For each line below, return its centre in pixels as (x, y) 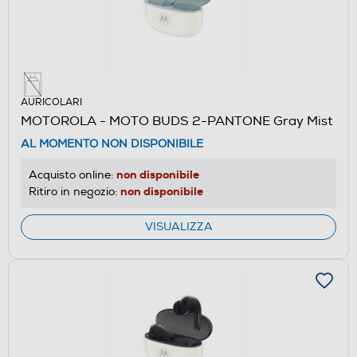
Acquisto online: (73, 175)
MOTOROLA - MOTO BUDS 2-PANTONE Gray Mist (177, 121)
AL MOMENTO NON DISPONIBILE (112, 143)
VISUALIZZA (178, 226)
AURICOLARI (51, 102)
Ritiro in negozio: (75, 191)
